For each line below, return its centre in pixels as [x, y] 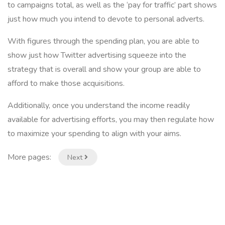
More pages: [30, 157]
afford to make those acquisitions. [66, 83]
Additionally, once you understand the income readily [99, 105]
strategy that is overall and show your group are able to [104, 69]
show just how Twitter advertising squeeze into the [97, 55]
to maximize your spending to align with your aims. [94, 134]
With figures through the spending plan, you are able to [103, 41]
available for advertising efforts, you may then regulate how [111, 120]
